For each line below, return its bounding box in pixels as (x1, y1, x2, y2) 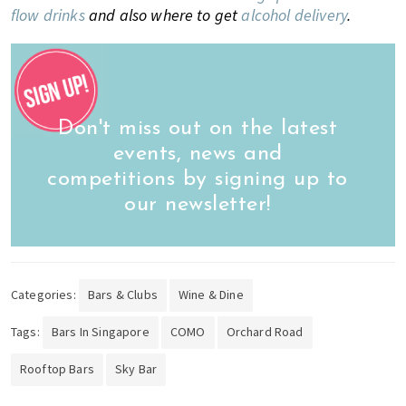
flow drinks (11, 4, 85, 25)
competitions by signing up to (47, 168, 348, 190)
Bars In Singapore (51, 323, 150, 340)
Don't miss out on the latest (58, 117, 337, 140)
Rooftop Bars (20, 360, 94, 377)
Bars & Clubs (87, 285, 158, 303)
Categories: (11, 285, 79, 303)
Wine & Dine (179, 285, 244, 303)
